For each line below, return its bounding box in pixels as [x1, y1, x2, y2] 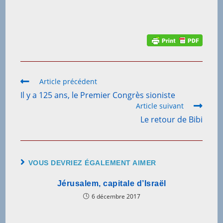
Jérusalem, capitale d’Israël [57, 179, 166, 188]
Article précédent [39, 76, 98, 86]
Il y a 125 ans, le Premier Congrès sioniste [20, 89, 176, 101]
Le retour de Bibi [140, 113, 203, 125]
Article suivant [135, 101, 184, 111]
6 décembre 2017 [91, 192, 140, 201]
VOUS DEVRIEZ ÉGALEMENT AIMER [28, 158, 156, 167]
